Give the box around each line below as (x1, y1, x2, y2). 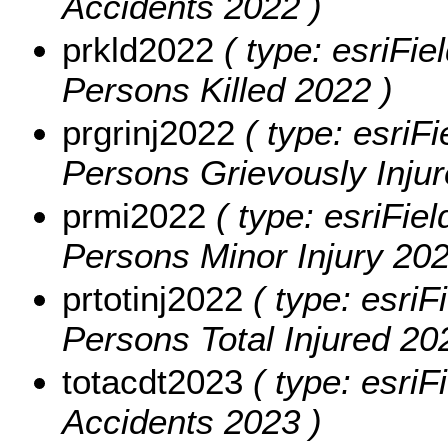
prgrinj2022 (62, 112, 235, 152)
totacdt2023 (62, 361, 243, 401)
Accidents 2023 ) (62, 401, 322, 441)
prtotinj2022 (62, 278, 243, 318)
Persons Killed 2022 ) (62, 69, 393, 109)
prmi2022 (62, 195, 206, 235)
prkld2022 (62, 29, 214, 69)
